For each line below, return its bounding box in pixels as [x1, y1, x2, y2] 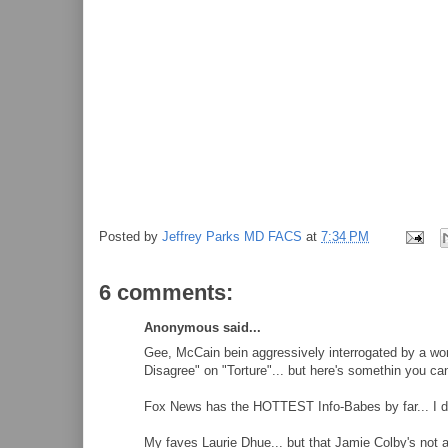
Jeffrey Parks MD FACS [162, 229, 302, 245]
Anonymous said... [144, 320, 261, 335]
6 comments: [99, 280, 233, 305]
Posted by [99, 229, 162, 245]
